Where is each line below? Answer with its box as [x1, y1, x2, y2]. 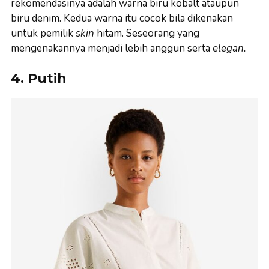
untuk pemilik [11, 26, 76, 40]
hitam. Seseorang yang [97, 26, 199, 40]
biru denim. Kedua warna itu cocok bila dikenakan [11, 11, 233, 25]
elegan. [213, 41, 246, 55]
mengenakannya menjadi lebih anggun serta [11, 41, 213, 55]
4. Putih [11, 70, 67, 87]
